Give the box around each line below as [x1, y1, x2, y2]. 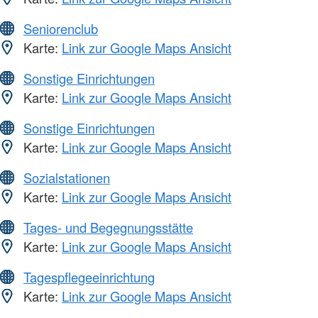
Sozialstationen [23, 168, 110, 187]
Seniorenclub [23, 19, 98, 38]
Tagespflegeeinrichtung [23, 268, 155, 287]
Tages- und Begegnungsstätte [23, 218, 193, 237]
